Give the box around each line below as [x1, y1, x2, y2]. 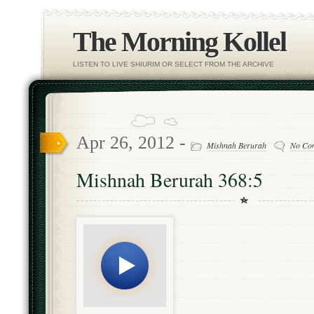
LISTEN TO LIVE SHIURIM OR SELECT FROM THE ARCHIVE [73, 60, 274, 68]
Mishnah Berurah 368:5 [76, 166, 263, 193]
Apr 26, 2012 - [76, 132, 191, 153]
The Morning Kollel [73, 26, 286, 57]
